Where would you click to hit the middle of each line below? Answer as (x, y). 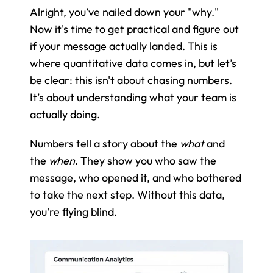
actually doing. (65, 114)
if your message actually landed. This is (124, 46)
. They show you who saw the (146, 160)
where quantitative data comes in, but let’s (133, 63)
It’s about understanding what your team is (133, 97)
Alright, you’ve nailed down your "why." (124, 12)
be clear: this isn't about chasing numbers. (131, 80)
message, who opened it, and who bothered (136, 177)
